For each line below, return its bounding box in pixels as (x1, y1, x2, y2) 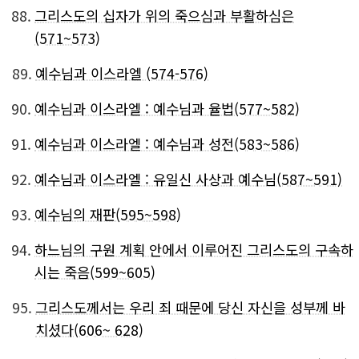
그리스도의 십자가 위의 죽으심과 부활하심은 (34, 6, 294, 26)
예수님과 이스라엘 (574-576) (35, 63, 208, 83)
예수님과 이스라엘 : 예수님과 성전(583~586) (34, 134, 300, 154)
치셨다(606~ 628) (35, 320, 143, 340)
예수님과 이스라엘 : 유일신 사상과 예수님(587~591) (34, 169, 342, 189)
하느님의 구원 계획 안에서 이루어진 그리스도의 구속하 (34, 240, 353, 260)
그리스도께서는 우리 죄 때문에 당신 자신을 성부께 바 (35, 297, 345, 317)
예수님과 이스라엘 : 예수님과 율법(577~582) (34, 99, 300, 119)
